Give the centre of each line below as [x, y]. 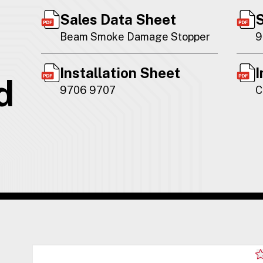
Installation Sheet [120, 73]
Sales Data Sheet [118, 19]
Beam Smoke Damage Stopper [135, 36]
